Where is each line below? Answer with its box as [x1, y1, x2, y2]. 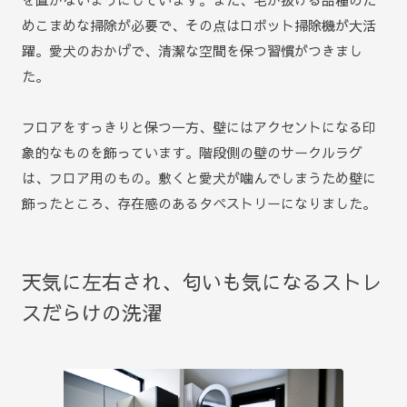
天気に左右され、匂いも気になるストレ [22, 267, 382, 295]
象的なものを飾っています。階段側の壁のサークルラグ [22, 142, 362, 162]
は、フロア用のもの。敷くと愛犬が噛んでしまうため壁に [22, 167, 376, 187]
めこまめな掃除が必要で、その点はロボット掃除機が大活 [22, 15, 376, 35]
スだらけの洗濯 [22, 298, 162, 326]
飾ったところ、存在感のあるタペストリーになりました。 [22, 193, 376, 213]
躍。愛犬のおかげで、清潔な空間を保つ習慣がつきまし [22, 40, 362, 60]
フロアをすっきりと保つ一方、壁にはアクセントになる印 [22, 116, 376, 136]
